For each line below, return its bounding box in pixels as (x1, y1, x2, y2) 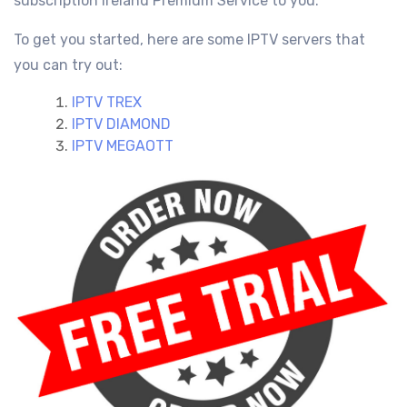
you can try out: (14, 55, 123, 74)
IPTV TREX (72, 93, 142, 111)
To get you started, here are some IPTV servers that (14, 30, 365, 48)
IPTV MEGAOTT (72, 136, 174, 154)
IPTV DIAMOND (72, 114, 171, 133)
